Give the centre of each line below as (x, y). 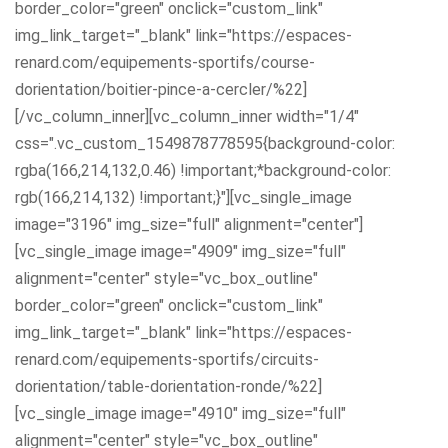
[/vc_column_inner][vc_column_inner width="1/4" (187, 116)
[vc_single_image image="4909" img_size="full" (180, 251)
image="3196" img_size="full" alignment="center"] (189, 224)
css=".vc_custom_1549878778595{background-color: (205, 143)
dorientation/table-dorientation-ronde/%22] (168, 386)
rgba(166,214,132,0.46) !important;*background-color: (203, 170)
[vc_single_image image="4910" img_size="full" (180, 413)
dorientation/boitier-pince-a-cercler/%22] (161, 89)
